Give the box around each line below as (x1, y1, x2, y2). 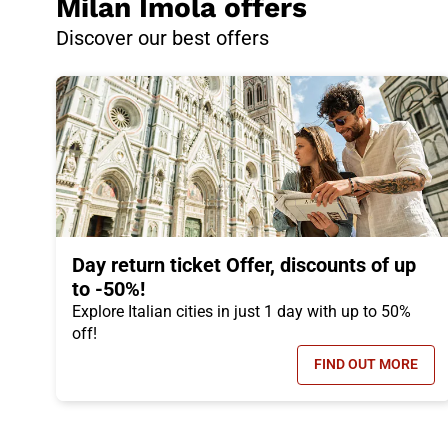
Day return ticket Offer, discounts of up (72, 252, 416, 277)
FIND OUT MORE (313, 356, 418, 373)
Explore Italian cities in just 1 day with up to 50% (72, 301, 411, 321)
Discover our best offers (56, 25, 269, 50)
